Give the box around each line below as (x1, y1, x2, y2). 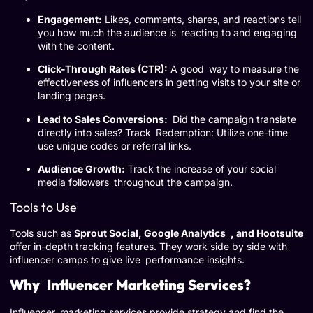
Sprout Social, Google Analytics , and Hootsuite (74, 226, 303, 239)
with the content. (38, 40, 115, 52)
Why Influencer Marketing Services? (10, 275, 251, 293)
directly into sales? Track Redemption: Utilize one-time (38, 126, 288, 138)
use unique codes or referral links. (38, 139, 191, 152)
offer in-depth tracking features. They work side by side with (10, 240, 287, 252)
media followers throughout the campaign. (38, 176, 233, 189)
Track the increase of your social (125, 163, 276, 175)
